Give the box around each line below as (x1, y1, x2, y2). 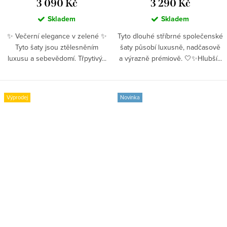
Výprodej (7, 93, 28, 101)
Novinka (120, 93, 140, 101)
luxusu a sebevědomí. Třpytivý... (7, 53, 106, 63)
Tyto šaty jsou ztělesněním (15, 42, 98, 52)
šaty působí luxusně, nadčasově (120, 42, 220, 52)
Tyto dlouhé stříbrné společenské (118, 30, 223, 41)
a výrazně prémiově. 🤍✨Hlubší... (119, 53, 222, 63)
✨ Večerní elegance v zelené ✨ (7, 30, 107, 41)
